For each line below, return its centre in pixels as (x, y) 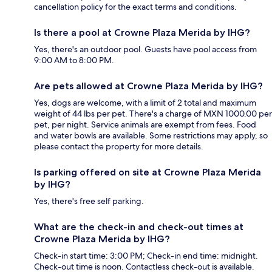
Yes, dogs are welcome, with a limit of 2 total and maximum (145, 102)
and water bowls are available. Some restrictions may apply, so (151, 135)
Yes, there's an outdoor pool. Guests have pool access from (145, 49)
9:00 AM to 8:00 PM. (74, 60)
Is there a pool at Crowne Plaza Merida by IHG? (142, 32)
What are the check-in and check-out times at (139, 226)
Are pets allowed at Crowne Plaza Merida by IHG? (148, 86)
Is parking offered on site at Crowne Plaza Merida (148, 172)
